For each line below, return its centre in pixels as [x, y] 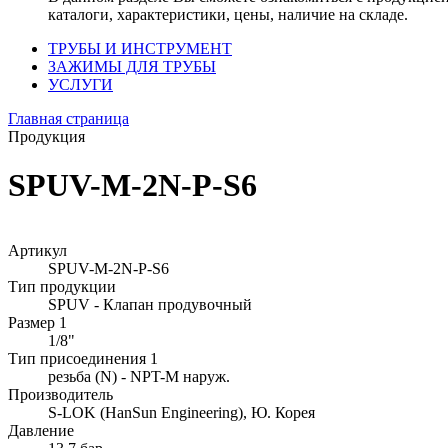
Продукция [46, 136]
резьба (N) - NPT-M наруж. [139, 376]
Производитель [60, 394]
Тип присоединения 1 [83, 358]
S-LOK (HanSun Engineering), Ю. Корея [181, 412]
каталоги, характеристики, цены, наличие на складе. [228, 14]
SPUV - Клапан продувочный [150, 304]
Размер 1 [37, 322]
